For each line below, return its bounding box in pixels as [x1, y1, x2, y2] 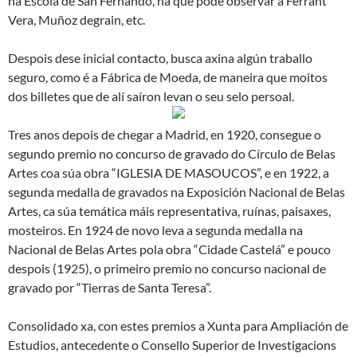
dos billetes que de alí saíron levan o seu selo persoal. [8, 88, 294, 104]
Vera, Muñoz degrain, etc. [8, 12, 145, 27]
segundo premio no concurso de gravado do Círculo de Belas [8, 146, 335, 161]
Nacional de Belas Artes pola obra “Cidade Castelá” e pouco [8, 241, 331, 257]
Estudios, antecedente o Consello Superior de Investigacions [8, 337, 336, 352]
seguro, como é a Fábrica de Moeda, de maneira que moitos [8, 69, 328, 84]
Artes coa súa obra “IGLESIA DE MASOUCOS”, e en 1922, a [8, 165, 329, 180]
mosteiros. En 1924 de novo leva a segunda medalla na [8, 222, 303, 237]
